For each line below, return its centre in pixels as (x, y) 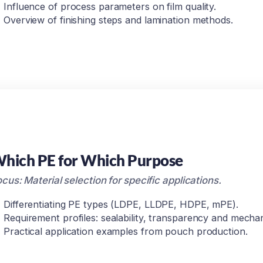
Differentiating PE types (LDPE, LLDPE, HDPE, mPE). (121, 204)
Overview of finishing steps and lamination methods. (118, 20)
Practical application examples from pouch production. (126, 231)
